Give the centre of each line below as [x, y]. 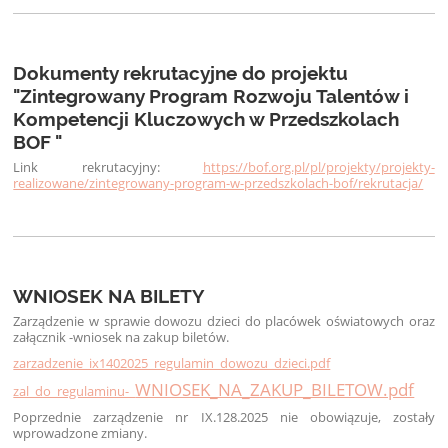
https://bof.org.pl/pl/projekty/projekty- [318, 167]
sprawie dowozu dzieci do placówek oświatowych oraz [269, 321]
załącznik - [43, 337]
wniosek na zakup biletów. [151, 337]
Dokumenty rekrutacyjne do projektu [181, 73]
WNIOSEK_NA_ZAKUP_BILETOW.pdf [275, 389]
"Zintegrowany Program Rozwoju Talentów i [211, 96]
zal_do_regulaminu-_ [74, 391]
